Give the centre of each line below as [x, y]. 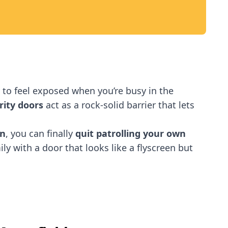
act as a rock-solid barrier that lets [119, 105]
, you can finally [40, 133]
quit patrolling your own [131, 133]
